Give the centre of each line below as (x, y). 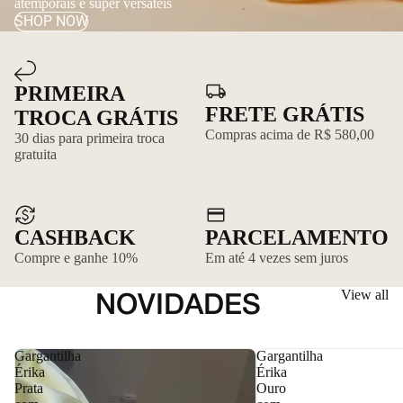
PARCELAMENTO (297, 238)
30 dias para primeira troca (90, 138)
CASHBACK (75, 238)
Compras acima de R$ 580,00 (290, 134)
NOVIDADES (178, 306)
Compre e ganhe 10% (76, 258)
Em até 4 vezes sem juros (277, 258)
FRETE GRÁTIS (285, 114)
